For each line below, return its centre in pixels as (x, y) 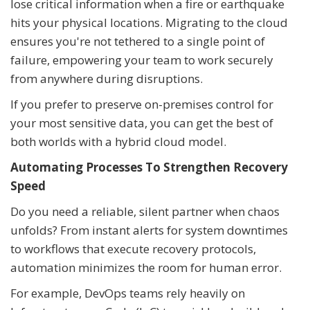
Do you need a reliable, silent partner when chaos (145, 211)
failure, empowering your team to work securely (142, 60)
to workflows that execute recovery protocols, (133, 248)
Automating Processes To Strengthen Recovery (149, 167)
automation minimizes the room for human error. (146, 267)
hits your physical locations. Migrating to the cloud (149, 22)
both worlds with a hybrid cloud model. (118, 141)
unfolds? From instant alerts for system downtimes (149, 230)
